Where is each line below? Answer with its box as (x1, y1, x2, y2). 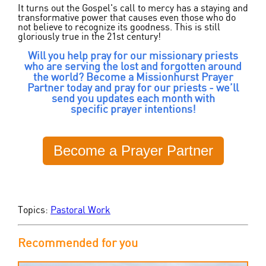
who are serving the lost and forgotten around (24, 62, 242, 73)
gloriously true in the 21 (18, 32, 116, 42)
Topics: (18, 205, 50, 216)
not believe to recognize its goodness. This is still (18, 23, 220, 33)
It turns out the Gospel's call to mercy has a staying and (18, 4, 248, 14)
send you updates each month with (51, 94, 215, 105)
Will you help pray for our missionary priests (28, 51, 238, 62)
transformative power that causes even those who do (18, 13, 236, 23)
